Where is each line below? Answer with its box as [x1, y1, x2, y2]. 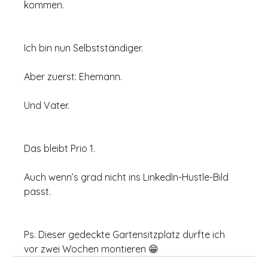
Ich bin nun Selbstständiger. [24, 42, 144, 54]
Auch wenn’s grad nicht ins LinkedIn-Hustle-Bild [24, 171, 232, 184]
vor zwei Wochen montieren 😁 [24, 243, 159, 255]
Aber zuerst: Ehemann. [24, 71, 123, 83]
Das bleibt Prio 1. [24, 142, 96, 155]
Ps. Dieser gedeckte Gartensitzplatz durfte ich [24, 229, 228, 241]
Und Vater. [24, 99, 70, 112]
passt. [24, 185, 51, 198]
